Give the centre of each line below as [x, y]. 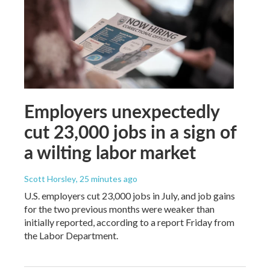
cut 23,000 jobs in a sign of [130, 131]
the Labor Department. [71, 235]
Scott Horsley [50, 178]
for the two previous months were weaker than [119, 209]
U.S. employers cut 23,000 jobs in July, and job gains [130, 195]
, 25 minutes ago [107, 178]
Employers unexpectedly [122, 111]
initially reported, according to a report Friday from [129, 222]
